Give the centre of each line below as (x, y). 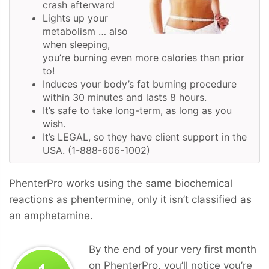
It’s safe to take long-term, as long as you (137, 110)
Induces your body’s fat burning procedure (140, 84)
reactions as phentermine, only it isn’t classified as (130, 199)
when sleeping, (76, 44)
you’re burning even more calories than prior (144, 57)
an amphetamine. (51, 215)
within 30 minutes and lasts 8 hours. (125, 97)
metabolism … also (85, 31)
